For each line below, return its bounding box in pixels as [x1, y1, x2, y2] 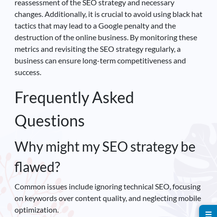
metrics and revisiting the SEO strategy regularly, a [15, 44, 181, 53]
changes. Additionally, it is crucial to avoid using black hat [15, 9, 202, 18]
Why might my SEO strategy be [15, 138, 196, 155]
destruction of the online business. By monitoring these [15, 32, 197, 42]
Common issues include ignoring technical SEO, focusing [15, 181, 201, 191]
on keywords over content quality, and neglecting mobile [15, 193, 201, 202]
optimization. [15, 204, 59, 214]
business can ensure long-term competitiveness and [15, 55, 186, 65]
